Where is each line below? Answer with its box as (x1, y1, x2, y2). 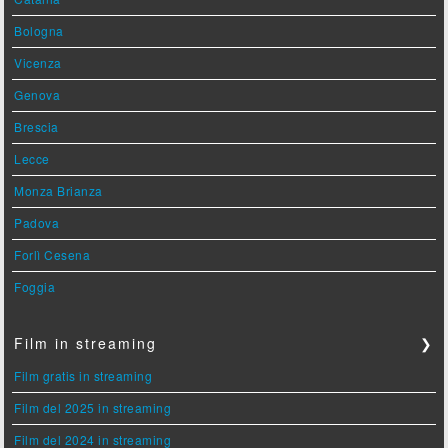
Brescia (14, 117, 59, 135)
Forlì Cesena (14, 245, 91, 263)
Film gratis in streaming (14, 366, 153, 384)
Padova (14, 213, 60, 231)
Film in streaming (14, 332, 158, 353)
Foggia (14, 277, 56, 295)
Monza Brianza (14, 181, 103, 199)
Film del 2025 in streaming (14, 398, 172, 416)
